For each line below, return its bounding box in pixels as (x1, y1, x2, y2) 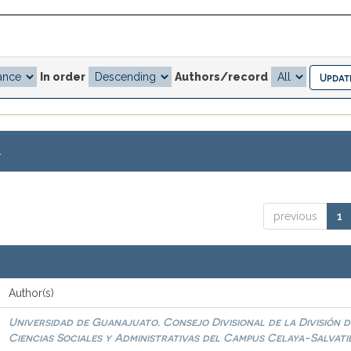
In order (40, 70, 85, 83)
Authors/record (175, 70, 268, 83)
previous (273, 210, 317, 223)
